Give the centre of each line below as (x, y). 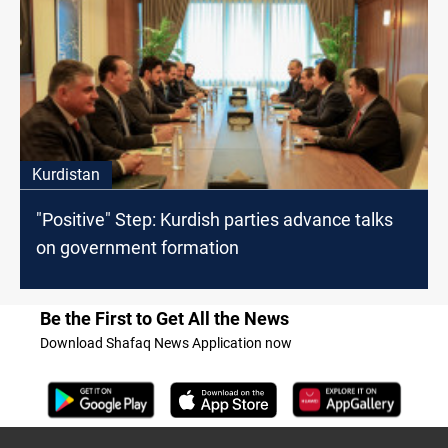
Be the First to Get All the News (164, 319)
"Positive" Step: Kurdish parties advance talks (214, 220)
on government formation (137, 248)
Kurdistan (66, 175)
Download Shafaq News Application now (166, 343)
